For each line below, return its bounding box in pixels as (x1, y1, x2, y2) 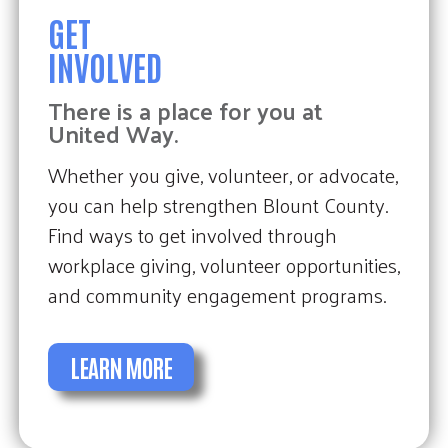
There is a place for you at (47, 89, 323, 133)
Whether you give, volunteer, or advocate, (47, 155, 398, 193)
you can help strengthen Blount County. (47, 185, 388, 223)
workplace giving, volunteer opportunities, (47, 245, 400, 283)
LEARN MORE (69, 351, 172, 383)
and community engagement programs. (47, 275, 386, 313)
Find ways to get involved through (47, 215, 337, 253)
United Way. (47, 112, 178, 156)
